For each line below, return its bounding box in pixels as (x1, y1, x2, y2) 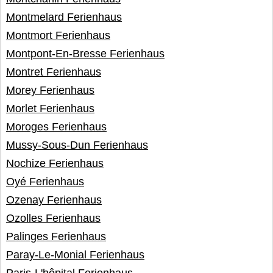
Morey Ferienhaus (6, 84, 94, 96)
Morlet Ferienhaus (6, 102, 94, 115)
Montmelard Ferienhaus (6, 11, 122, 23)
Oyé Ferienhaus (6, 175, 84, 188)
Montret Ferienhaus (6, 66, 101, 78)
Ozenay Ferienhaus (6, 194, 102, 206)
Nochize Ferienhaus (6, 157, 104, 169)
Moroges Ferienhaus (6, 121, 107, 133)
